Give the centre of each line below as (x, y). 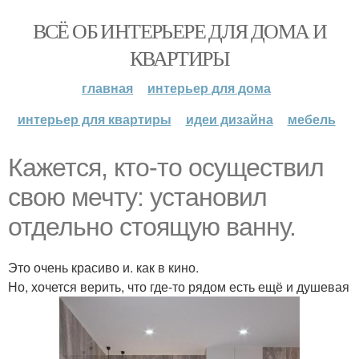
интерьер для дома (209, 88)
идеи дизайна (229, 119)
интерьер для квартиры (94, 119)
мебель (311, 119)
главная (107, 88)
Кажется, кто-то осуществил (166, 167)
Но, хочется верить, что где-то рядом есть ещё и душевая (179, 286)
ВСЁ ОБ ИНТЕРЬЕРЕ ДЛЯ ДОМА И (179, 30)
